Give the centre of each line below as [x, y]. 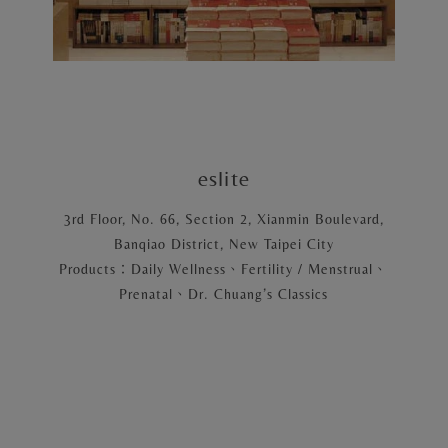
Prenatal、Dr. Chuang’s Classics [224, 293]
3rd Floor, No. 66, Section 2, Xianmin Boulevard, [223, 218]
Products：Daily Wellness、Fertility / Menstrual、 [224, 268]
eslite [224, 178]
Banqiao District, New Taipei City [223, 243]
